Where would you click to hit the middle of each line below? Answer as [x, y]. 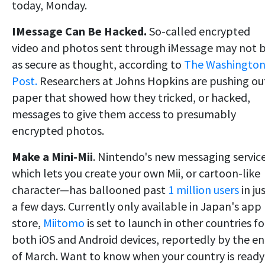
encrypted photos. [58, 131]
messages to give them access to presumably [124, 114]
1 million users [203, 190]
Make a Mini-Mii [52, 157]
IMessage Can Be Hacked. [79, 31]
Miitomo [64, 223]
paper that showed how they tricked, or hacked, [131, 98]
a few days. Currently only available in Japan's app [137, 206]
